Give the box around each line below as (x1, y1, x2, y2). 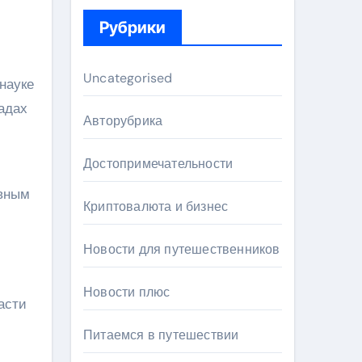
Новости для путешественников (83, 241, 280, 258)
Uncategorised (83, 69, 173, 86)
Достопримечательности (83, 155, 234, 172)
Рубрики (99, 18, 166, 37)
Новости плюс (83, 284, 170, 301)
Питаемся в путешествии (83, 326, 239, 343)
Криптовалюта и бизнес (83, 198, 229, 215)
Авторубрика (83, 112, 163, 129)
